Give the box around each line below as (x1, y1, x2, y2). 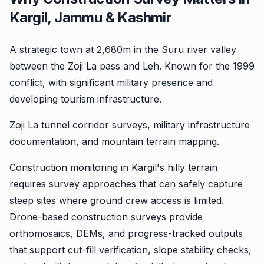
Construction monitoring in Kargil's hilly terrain (9, 161, 217, 173)
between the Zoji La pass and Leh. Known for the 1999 (9, 60, 255, 72)
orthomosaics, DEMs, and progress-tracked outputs (9, 227, 243, 239)
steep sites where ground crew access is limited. (9, 194, 224, 206)
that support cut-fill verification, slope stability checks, (9, 244, 252, 256)
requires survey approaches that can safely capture (9, 178, 243, 190)
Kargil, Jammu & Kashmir (9, 9, 172, 26)
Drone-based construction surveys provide (9, 211, 203, 223)
